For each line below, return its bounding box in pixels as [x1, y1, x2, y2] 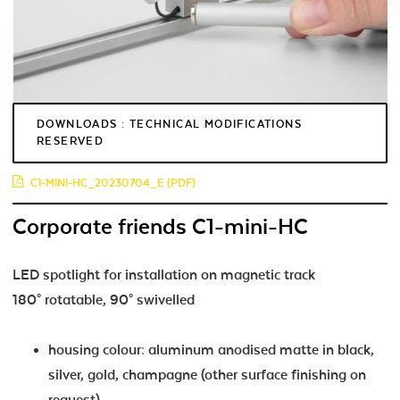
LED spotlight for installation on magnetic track [12, 266, 315, 283]
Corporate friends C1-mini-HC [12, 213, 308, 239]
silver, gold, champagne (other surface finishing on [48, 366, 366, 383]
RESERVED [37, 134, 104, 147]
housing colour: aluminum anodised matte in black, [48, 341, 374, 358]
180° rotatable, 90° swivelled [12, 291, 195, 308]
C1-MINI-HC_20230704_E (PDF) [30, 176, 196, 189]
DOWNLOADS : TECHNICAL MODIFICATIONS [37, 117, 302, 130]
